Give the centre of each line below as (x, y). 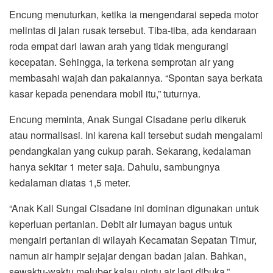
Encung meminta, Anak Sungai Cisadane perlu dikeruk (128, 119)
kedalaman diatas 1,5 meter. (70, 182)
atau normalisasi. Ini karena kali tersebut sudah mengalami (136, 135)
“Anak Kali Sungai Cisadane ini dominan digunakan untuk (134, 208)
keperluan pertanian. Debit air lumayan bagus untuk (121, 224)
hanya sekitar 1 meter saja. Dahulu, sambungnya (115, 166)
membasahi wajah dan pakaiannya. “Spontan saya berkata (136, 77)
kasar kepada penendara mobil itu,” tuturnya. (105, 93)
